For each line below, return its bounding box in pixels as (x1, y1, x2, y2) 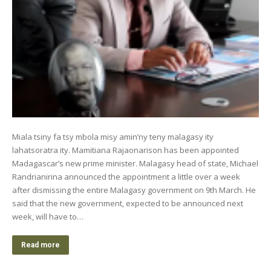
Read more (21, 240, 60, 249)
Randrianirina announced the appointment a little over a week (12, 171, 240, 182)
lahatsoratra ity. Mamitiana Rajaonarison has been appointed (12, 144, 239, 155)
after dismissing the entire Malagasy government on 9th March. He (12, 184, 256, 195)
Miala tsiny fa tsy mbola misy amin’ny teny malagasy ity (12, 131, 214, 142)
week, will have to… (12, 211, 83, 222)
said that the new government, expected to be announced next (12, 197, 243, 209)
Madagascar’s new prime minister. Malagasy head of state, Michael (12, 157, 258, 169)
